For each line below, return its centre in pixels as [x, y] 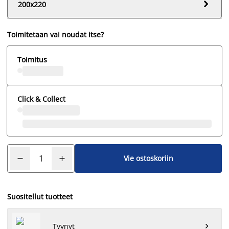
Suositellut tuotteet [40, 196]
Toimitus [32, 59]
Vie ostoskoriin [148, 158]
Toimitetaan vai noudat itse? [55, 34]
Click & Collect [41, 99]
